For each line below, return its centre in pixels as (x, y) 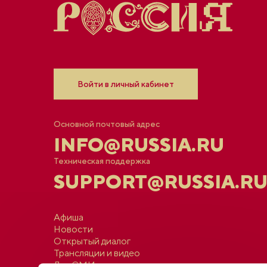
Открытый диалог (92, 241)
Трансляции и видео (97, 253)
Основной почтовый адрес (106, 124)
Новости (73, 229)
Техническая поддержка (102, 161)
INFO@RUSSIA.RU (139, 144)
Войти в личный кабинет (125, 84)
